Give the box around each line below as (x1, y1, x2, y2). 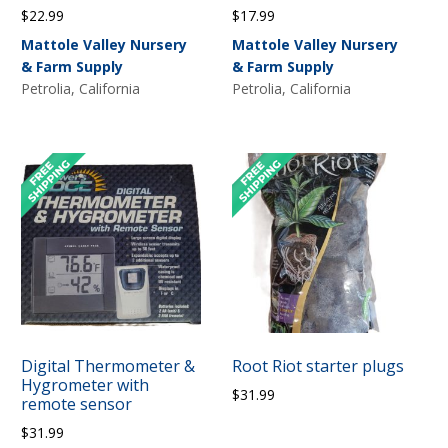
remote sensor (20, 392, 132, 415)
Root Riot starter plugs (232, 354, 405, 377)
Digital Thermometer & (20, 354, 195, 377)
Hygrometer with (20, 373, 149, 396)
